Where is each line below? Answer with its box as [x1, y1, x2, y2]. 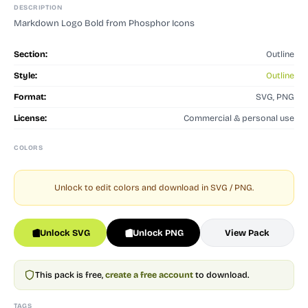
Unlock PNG [132, 227, 184, 238]
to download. [193, 269, 249, 280]
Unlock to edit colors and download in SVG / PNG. [54, 181, 254, 192]
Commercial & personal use [184, 113, 294, 124]
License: [14, 113, 47, 124]
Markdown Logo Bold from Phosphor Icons [14, 18, 195, 30]
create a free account [105, 269, 193, 280]
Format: [14, 91, 46, 102]
